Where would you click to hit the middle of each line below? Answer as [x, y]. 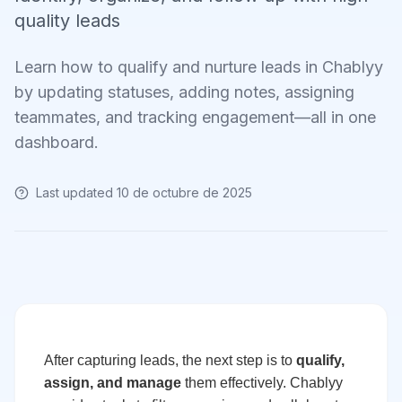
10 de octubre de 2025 [184, 192]
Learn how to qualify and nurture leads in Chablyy [199, 67]
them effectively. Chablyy [262, 382]
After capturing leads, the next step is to [170, 360]
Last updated [76, 192]
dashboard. [57, 142]
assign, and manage [113, 382]
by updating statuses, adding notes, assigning [184, 92]
